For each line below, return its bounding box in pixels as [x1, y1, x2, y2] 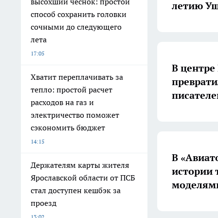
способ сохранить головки [31, 9, 127, 19]
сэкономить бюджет [31, 123, 105, 132]
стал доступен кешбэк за [31, 185, 121, 195]
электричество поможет [31, 110, 119, 120]
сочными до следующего [31, 22, 122, 32]
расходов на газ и [31, 97, 94, 107]
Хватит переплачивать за [31, 72, 123, 82]
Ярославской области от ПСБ [31, 173, 135, 182]
